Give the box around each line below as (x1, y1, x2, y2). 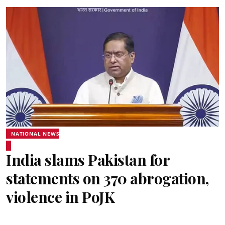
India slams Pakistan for (6, 150, 169, 170)
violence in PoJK (6, 187, 115, 207)
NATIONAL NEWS (11, 130, 60, 137)
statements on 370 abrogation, (6, 168, 209, 188)
